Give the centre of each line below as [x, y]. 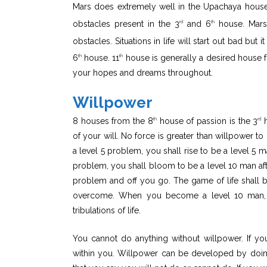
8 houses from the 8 [113, 121]
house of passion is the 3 [207, 121]
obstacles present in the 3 [126, 24]
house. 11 [101, 58]
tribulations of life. [107, 210]
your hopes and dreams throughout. [143, 72]
